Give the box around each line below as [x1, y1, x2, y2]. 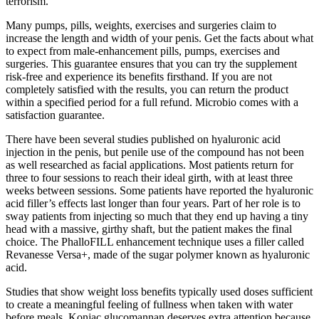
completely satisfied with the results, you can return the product [6, 83, 288, 96]
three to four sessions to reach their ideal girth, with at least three [6, 172, 293, 184]
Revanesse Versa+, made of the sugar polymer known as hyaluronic [6, 249, 310, 261]
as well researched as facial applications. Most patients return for [6, 159, 293, 172]
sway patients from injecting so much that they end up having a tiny [6, 210, 308, 223]
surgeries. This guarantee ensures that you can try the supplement [6, 58, 297, 70]
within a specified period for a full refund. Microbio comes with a [6, 96, 298, 109]
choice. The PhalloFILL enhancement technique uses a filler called [6, 236, 304, 249]
